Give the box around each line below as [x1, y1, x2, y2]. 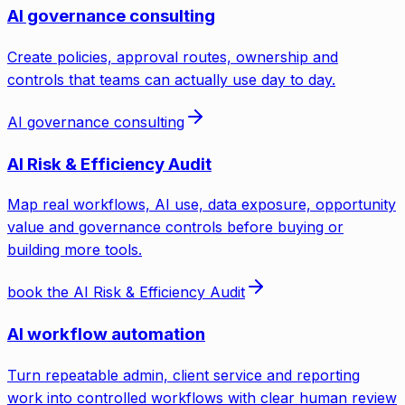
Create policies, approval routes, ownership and [7, 47, 338, 66]
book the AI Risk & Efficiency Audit [7, 283, 245, 302]
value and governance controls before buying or [7, 218, 344, 237]
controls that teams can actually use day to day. [7, 70, 335, 89]
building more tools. [7, 240, 142, 259]
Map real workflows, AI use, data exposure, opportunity [7, 195, 396, 214]
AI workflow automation [7, 324, 205, 345]
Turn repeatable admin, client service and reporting [7, 365, 360, 384]
